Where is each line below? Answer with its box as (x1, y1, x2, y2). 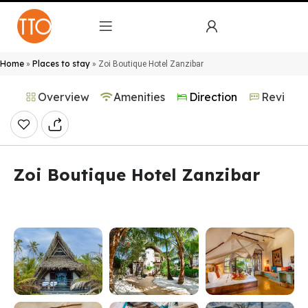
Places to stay (32, 58, 90, 69)
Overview (38, 89, 89, 104)
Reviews (261, 89, 305, 104)
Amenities (113, 89, 165, 104)
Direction (189, 89, 237, 104)
